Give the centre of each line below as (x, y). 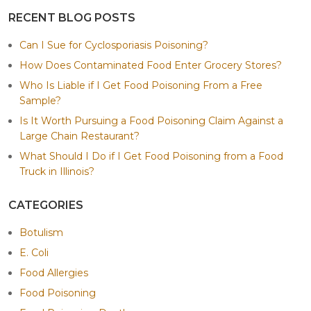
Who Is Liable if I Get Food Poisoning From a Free (141, 85)
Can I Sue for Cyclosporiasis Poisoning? (114, 45)
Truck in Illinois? (57, 171)
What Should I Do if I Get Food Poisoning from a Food (151, 156)
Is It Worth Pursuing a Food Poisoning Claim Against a (151, 120)
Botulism (41, 232)
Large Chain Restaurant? (79, 136)
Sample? (40, 100)
